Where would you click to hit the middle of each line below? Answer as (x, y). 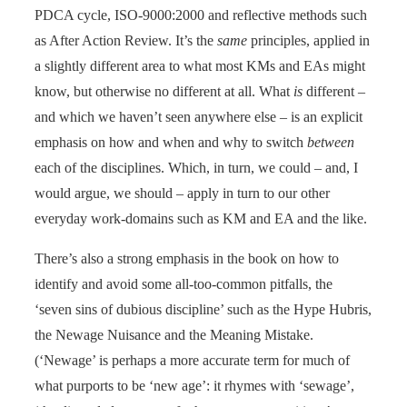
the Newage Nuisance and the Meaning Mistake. (174, 334)
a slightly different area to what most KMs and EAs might (200, 65)
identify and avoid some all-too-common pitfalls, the (184, 283)
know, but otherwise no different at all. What (164, 91)
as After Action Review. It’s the (126, 40)
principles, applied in (308, 40)
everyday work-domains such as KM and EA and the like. (201, 218)
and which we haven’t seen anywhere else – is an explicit (199, 116)
